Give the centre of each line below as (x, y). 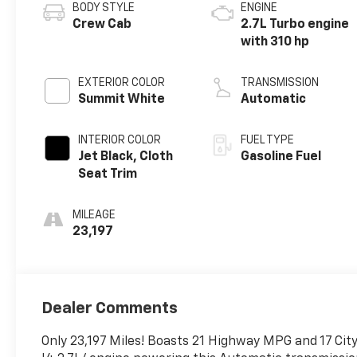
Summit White (122, 99)
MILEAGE (94, 215)
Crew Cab (102, 24)
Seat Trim (108, 174)
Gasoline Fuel (281, 157)
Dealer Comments (110, 308)
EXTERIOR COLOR (122, 82)
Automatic (274, 99)
